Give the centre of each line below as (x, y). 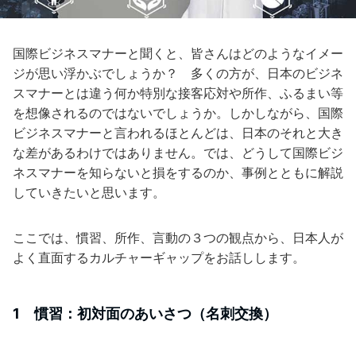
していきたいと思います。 (89, 192)
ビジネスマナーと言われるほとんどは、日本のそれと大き (178, 133)
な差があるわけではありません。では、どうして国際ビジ (178, 153)
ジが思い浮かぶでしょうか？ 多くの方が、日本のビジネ (178, 73)
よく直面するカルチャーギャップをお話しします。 (159, 257)
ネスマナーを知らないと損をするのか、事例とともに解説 (178, 172)
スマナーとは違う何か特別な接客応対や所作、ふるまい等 (178, 93)
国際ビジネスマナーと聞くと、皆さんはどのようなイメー (178, 53)
